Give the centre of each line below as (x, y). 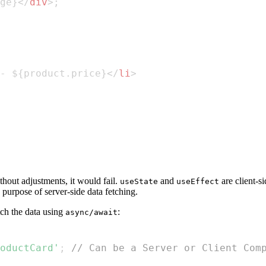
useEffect (198, 182)
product (45, 74)
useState (139, 182)
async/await (91, 213)
